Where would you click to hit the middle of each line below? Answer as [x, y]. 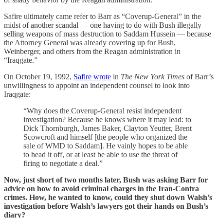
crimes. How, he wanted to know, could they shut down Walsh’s [108, 197]
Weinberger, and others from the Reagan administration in [92, 51]
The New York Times [153, 76]
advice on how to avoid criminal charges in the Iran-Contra [101, 188]
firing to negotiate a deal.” [63, 163]
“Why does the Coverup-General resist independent [102, 110]
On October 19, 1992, [39, 76]
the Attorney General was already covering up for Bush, [90, 42]
